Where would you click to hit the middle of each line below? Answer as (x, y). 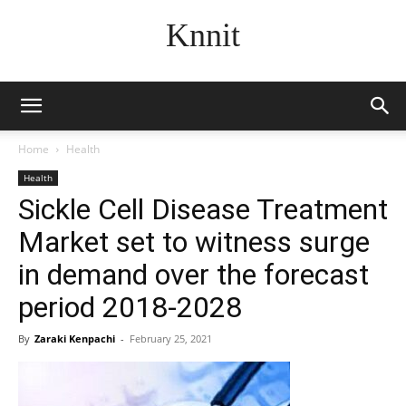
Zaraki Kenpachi (75, 338)
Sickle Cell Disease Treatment (203, 209)
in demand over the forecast (193, 275)
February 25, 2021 (171, 338)
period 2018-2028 (130, 307)
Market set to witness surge (194, 242)
